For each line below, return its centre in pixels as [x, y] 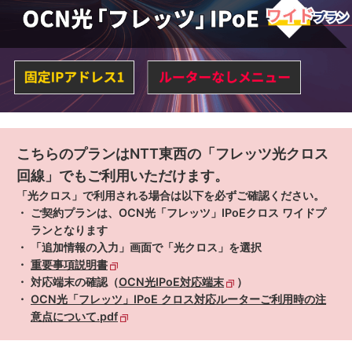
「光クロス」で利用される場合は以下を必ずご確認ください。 [170, 196]
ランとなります [69, 230]
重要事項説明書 [69, 265]
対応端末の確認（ [75, 282]
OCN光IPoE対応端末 [171, 282]
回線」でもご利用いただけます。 [123, 176]
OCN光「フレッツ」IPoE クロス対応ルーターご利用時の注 [178, 299]
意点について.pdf [74, 317]
